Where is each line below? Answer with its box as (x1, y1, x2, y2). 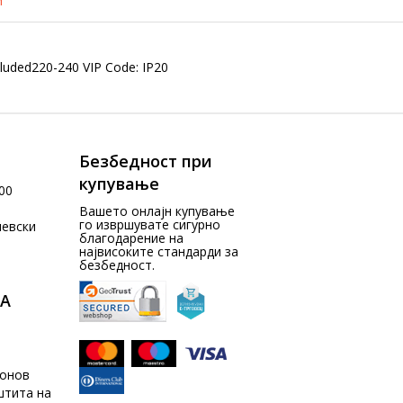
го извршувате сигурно (79, 216, 221, 233)
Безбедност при (79, 150, 213, 172)
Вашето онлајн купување (79, 202, 236, 219)
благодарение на (79, 229, 184, 246)
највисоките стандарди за (79, 243, 239, 260)
